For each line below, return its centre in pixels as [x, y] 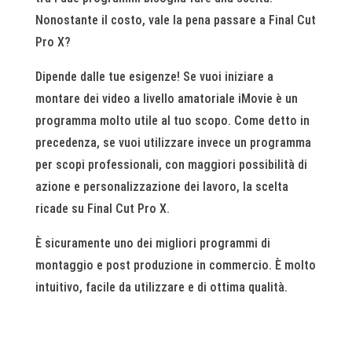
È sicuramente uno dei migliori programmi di [152, 243]
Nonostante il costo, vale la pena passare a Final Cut [175, 20]
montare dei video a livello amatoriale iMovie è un [166, 98]
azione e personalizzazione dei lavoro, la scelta [161, 186]
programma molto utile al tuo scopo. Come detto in [172, 120]
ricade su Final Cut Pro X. [102, 208]
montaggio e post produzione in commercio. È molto [175, 265]
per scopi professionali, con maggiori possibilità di [171, 164]
